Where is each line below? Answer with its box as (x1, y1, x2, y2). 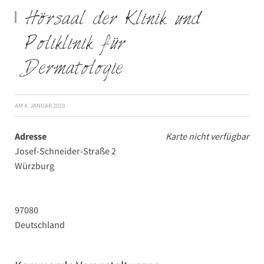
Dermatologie (25, 56, 123, 82)
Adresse (15, 130, 47, 142)
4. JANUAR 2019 (24, 101, 65, 110)
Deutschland (15, 219, 65, 230)
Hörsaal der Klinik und (25, 6, 201, 33)
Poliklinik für (25, 31, 126, 58)
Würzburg (15, 160, 54, 171)
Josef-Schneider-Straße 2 (15, 145, 116, 157)
